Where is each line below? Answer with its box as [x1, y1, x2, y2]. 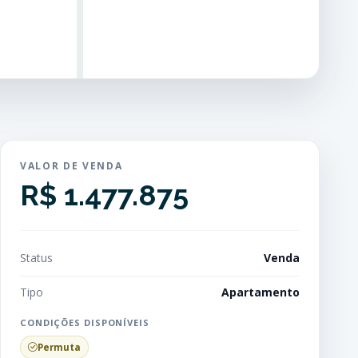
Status [20, 250, 53, 265]
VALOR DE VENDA [20, 159, 123, 173]
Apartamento [221, 284, 300, 300]
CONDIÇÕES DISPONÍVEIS [20, 316, 149, 328]
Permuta [38, 341, 81, 353]
